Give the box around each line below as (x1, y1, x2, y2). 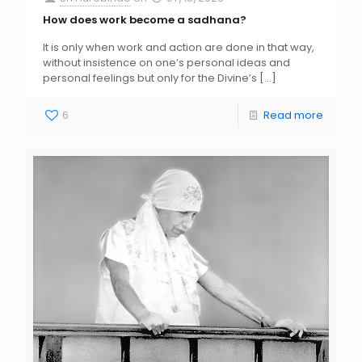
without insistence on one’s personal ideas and (43, 54, 290, 70)
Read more (263, 107, 323, 123)
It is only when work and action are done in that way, (43, 39, 314, 55)
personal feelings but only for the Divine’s (43, 69, 257, 86)
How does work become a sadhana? (43, 11, 246, 27)
